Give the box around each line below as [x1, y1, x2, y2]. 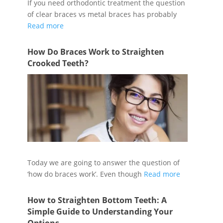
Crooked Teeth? [27, 57, 89, 69]
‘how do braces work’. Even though [27, 169, 144, 179]
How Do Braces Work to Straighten [27, 46, 164, 57]
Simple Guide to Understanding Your [27, 206, 173, 218]
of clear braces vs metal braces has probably [27, 9, 177, 19]
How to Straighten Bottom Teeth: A [27, 195, 167, 206]
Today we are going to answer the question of [27, 158, 180, 168]
